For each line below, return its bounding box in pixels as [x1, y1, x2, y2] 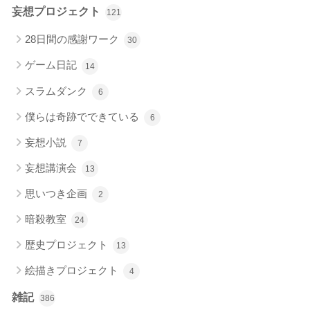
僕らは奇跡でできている [25, 110, 142, 122]
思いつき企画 [25, 187, 90, 199]
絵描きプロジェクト [25, 264, 121, 276]
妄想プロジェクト [12, 6, 103, 18]
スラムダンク [25, 84, 90, 97]
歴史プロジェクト [25, 238, 111, 250]
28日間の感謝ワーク [25, 33, 122, 46]
